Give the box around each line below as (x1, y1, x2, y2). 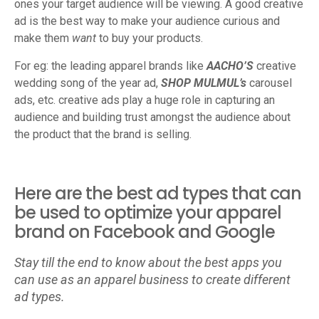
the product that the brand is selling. (14, 127, 192, 141)
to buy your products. (96, 31, 203, 45)
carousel (249, 76, 292, 90)
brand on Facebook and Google (14, 220, 275, 244)
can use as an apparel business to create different (14, 272, 291, 287)
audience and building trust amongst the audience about (14, 110, 291, 124)
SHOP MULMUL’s (161, 76, 249, 90)
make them (14, 31, 72, 45)
